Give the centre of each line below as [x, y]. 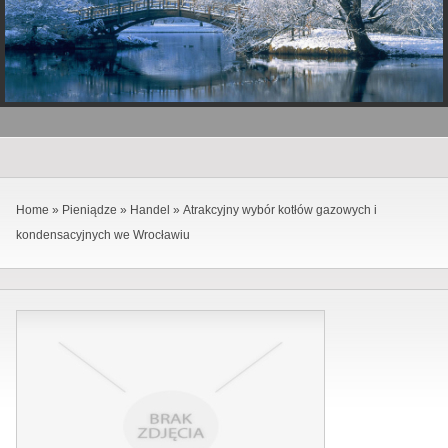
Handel [150, 209]
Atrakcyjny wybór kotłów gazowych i [280, 209]
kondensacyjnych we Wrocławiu [103, 234]
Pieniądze [89, 209]
